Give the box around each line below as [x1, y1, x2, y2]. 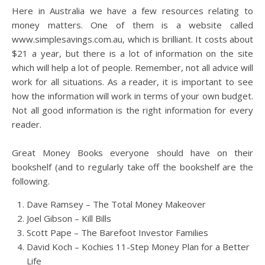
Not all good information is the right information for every [12, 104, 253, 116]
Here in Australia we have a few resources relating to [12, 5, 253, 17]
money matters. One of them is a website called [12, 19, 253, 31]
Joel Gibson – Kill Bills [27, 212, 111, 224]
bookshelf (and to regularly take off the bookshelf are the [12, 161, 253, 173]
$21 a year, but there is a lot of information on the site [12, 47, 253, 59]
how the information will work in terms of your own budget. [12, 90, 253, 102]
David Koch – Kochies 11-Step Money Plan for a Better [27, 241, 250, 253]
